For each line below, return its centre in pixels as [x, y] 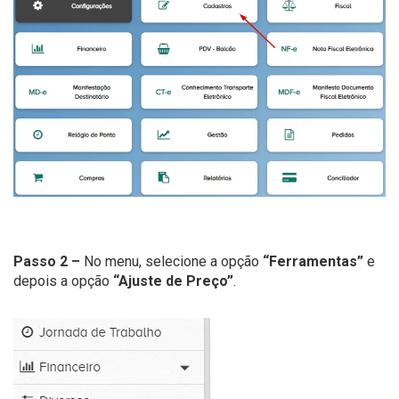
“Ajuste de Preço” [171, 281]
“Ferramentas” [311, 261]
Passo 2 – [47, 261]
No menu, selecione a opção [170, 261]
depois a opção [61, 281]
